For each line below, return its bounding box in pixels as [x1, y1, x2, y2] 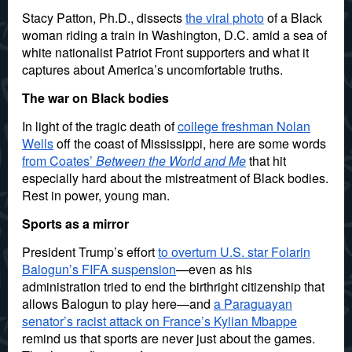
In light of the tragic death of [22, 117, 178, 135]
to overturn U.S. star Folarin [158, 243, 310, 261]
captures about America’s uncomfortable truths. [22, 60, 283, 79]
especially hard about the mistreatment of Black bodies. [22, 169, 328, 187]
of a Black [264, 9, 322, 27]
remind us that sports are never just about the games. [22, 329, 315, 347]
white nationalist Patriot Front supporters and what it [22, 43, 309, 61]
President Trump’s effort [22, 243, 158, 261]
